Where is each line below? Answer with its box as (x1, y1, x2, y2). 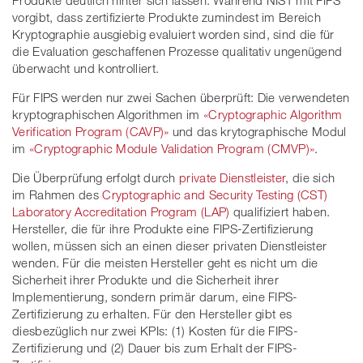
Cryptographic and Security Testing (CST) (102, 187, 328, 203)
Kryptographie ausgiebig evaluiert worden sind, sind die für (12, 27, 335, 42)
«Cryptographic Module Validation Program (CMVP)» (28, 141, 315, 156)
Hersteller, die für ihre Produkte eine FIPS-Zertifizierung (12, 221, 314, 237)
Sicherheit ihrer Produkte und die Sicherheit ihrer (12, 272, 279, 288)
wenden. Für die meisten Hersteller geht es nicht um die (12, 255, 318, 271)
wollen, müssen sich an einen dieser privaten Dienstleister (12, 238, 327, 254)
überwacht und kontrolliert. (12, 61, 160, 76)
